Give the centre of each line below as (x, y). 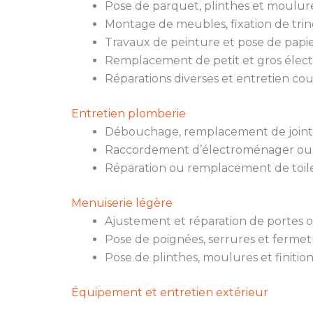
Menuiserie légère (122, 203)
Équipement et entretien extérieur (170, 293)
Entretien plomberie (129, 114)
